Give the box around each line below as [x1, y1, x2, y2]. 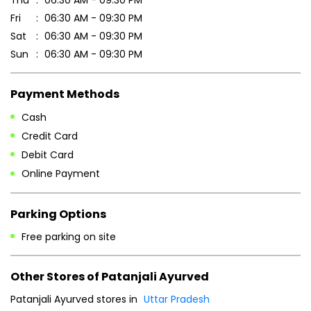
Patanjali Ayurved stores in [10, 292, 137, 306]
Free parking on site [22, 230, 116, 244]
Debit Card [22, 148, 74, 162]
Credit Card [22, 129, 78, 144]
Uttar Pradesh [144, 292, 210, 306]
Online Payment [22, 167, 100, 181]
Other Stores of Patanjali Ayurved [10, 268, 209, 285]
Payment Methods [10, 85, 119, 102]
